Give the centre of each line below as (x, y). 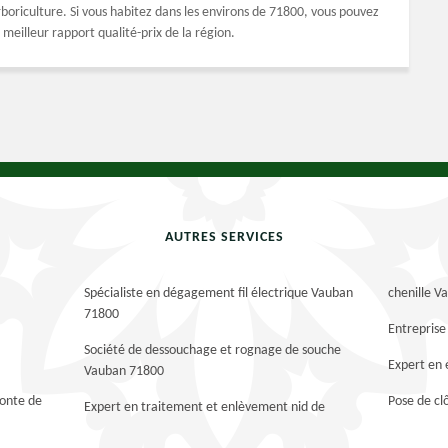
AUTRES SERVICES (224, 237)
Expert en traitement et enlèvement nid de (204, 407)
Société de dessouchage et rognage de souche (212, 350)
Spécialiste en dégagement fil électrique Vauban (218, 293)
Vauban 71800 (123, 371)
